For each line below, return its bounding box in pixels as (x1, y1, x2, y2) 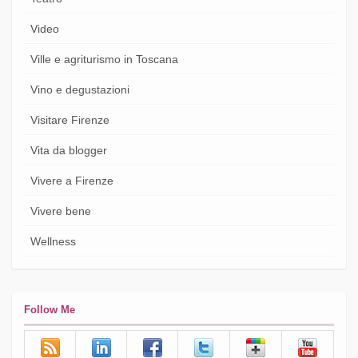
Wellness (30, 234, 76, 248)
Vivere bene (30, 204, 91, 217)
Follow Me (24, 303, 75, 316)
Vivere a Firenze (30, 173, 113, 187)
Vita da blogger (30, 143, 107, 157)
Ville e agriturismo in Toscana (30, 52, 178, 66)
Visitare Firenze (30, 113, 109, 126)
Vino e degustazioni (30, 82, 129, 96)
